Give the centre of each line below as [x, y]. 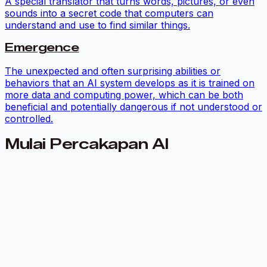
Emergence [42, 48]
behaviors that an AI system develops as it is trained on [130, 83]
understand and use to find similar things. [97, 25]
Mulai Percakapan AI [87, 144]
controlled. [29, 119]
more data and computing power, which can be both [124, 95]
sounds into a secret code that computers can [109, 13]
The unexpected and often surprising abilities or [113, 71]
